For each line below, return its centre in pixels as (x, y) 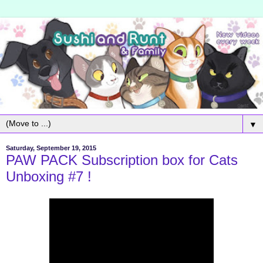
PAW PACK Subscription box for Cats (122, 160)
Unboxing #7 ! (49, 176)
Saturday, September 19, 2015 (51, 148)
